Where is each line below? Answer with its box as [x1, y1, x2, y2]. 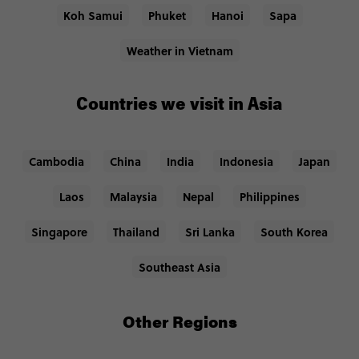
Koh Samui [63, 7, 123, 24]
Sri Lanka [185, 224, 235, 240]
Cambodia [29, 153, 84, 170]
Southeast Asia [139, 259, 220, 276]
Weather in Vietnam [126, 42, 233, 59]
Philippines [240, 188, 300, 205]
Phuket [147, 7, 186, 24]
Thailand [113, 224, 159, 240]
